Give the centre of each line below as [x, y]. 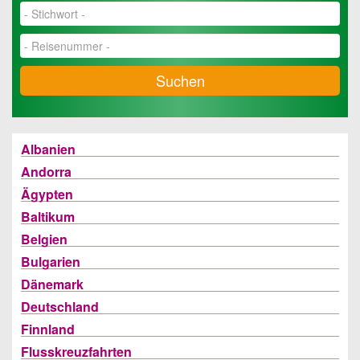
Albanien [48, 149]
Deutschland [60, 307]
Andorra [46, 172]
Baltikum [48, 217]
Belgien [44, 239]
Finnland [48, 329]
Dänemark [52, 284]
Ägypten [47, 194]
